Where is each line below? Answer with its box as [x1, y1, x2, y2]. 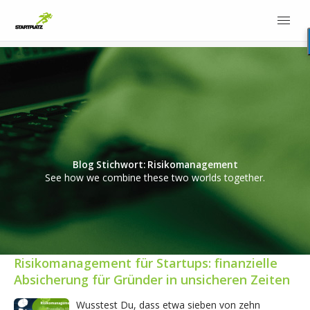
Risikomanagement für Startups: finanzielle [14, 255, 277, 271]
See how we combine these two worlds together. [45, 171, 265, 185]
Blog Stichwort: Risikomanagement [72, 158, 238, 171]
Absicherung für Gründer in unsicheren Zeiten [14, 271, 290, 288]
